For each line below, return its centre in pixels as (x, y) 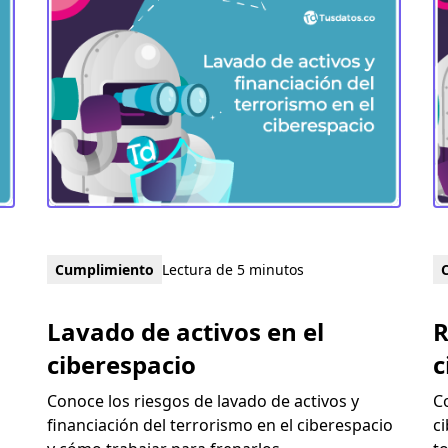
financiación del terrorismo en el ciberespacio (219, 424)
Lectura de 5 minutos (232, 269)
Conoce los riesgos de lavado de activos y (202, 400)
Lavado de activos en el (185, 331)
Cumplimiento (104, 269)
